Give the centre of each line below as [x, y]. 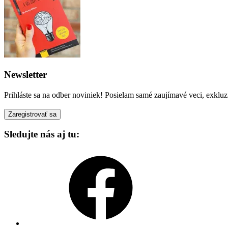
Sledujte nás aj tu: [42, 134]
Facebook [40, 154]
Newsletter [25, 74]
